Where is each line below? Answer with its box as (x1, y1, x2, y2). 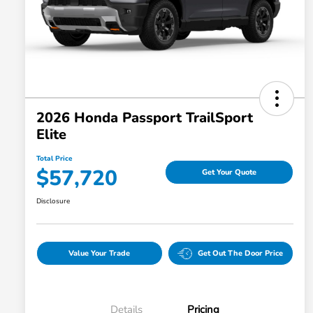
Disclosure (36, 196, 70, 207)
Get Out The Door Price (198, 248, 284, 259)
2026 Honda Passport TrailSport (36, 108, 253, 128)
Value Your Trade (68, 248, 131, 259)
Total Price (36, 154, 72, 164)
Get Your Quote (202, 166, 256, 177)
